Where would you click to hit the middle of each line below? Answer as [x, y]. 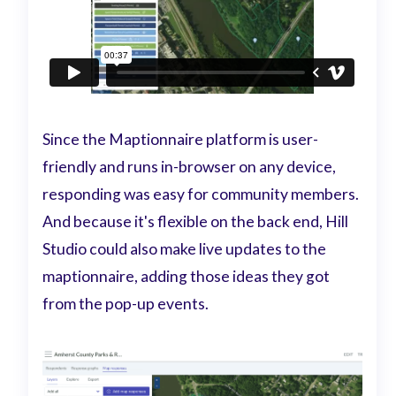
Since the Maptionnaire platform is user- [181, 139]
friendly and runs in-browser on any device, [190, 166]
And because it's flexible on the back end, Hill [196, 221]
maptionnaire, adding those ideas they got [187, 276]
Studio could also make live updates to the [185, 248]
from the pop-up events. [126, 303]
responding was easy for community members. [201, 194]
